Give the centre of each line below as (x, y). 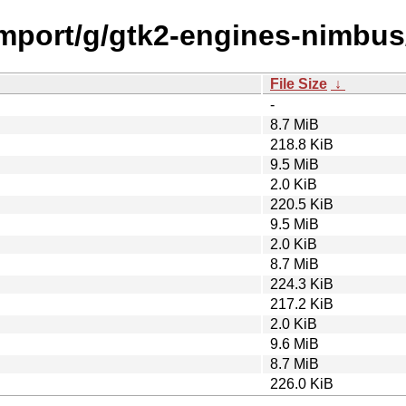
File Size (299, 83)
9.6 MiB (295, 343)
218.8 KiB (302, 144)
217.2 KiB (302, 304)
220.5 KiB (302, 204)
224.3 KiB (302, 284)
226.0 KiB (302, 383)
